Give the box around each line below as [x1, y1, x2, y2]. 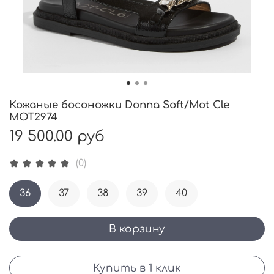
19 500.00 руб [9, 128, 105, 145]
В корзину [109, 223, 165, 235]
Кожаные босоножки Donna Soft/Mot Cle [9, 98, 229, 111]
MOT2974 [9, 111, 57, 123]
